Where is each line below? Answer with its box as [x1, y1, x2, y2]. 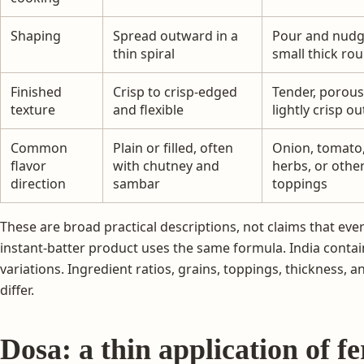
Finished [11, 82, 62, 101]
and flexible [113, 100, 184, 119]
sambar [113, 174, 160, 193]
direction [11, 174, 66, 193]
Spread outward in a [113, 26, 238, 45]
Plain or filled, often [113, 138, 233, 157]
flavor [11, 156, 46, 175]
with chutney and [113, 156, 219, 175]
